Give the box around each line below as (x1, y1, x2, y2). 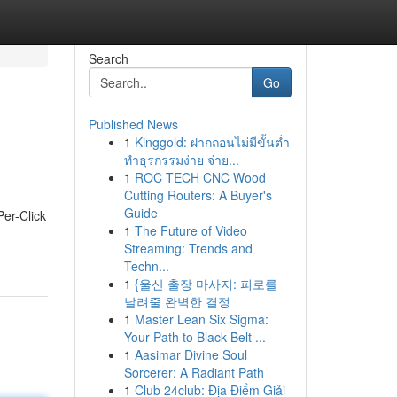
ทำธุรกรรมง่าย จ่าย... (123, 151, 239, 168)
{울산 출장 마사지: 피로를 (134, 275, 277, 292)
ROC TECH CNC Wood (134, 168, 266, 186)
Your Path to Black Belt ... (123, 328, 266, 346)
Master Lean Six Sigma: (134, 310, 269, 328)
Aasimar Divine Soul (134, 346, 247, 363)
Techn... (123, 257, 169, 275)
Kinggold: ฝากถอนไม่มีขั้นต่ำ (134, 133, 290, 151)
